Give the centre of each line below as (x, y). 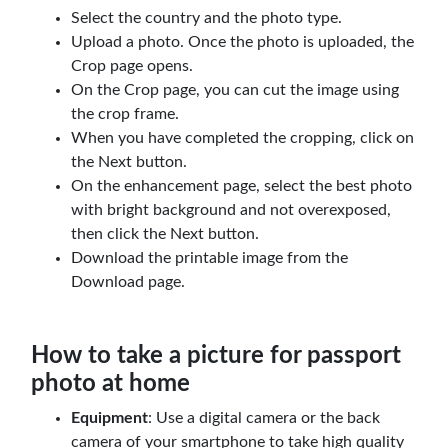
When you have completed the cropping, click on (242, 137)
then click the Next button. (165, 233)
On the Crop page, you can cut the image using (235, 89)
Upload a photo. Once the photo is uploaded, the (242, 41)
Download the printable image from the (209, 257)
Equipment (109, 417)
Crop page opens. (132, 65)
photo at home (110, 383)
